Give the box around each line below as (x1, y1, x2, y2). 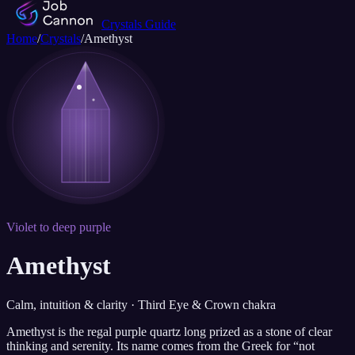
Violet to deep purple (6, 220, 111, 234)
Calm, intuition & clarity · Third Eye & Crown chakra (6, 297, 276, 311)
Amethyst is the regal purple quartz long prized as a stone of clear (6, 324, 332, 338)
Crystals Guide (101, 17, 176, 31)
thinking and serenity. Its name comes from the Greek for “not (6, 338, 315, 353)
